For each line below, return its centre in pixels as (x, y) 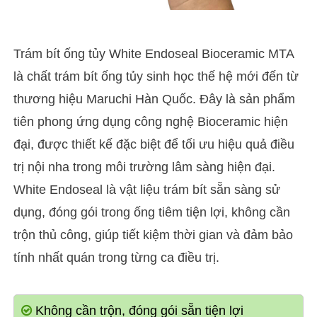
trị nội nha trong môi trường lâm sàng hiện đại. (144, 167)
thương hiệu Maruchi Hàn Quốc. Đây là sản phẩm (154, 99)
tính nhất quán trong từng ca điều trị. (116, 258)
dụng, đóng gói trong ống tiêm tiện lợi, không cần (151, 212)
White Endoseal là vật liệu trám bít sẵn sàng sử (146, 190)
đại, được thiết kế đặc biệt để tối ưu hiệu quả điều (154, 144)
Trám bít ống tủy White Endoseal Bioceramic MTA (153, 54)
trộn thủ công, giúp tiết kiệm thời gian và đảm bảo (153, 235)
